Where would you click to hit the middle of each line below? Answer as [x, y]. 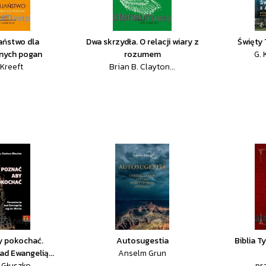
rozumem [142, 54]
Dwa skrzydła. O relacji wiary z [142, 42]
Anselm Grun [142, 253]
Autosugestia [142, 241]
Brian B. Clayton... [142, 67]
